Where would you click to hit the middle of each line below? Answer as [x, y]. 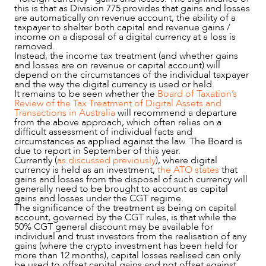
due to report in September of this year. [97, 151]
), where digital [186, 160]
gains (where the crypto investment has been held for [126, 246]
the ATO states [188, 170]
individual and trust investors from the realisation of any [130, 236]
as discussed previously [106, 160]
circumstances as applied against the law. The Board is [128, 141]
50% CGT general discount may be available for [114, 227]
